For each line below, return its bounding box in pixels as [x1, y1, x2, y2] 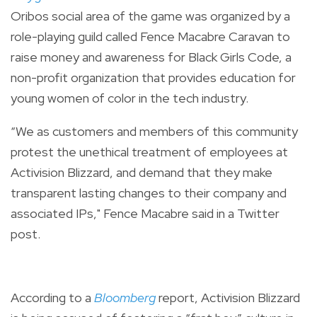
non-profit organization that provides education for [11, 69, 296, 86]
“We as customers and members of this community [11, 122, 298, 139]
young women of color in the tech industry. [11, 89, 248, 106]
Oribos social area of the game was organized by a [11, 7, 290, 24]
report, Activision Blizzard [156, 289, 300, 306]
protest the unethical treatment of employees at [11, 143, 288, 160]
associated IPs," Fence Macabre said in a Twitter [11, 204, 279, 221]
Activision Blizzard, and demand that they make [11, 163, 272, 180]
